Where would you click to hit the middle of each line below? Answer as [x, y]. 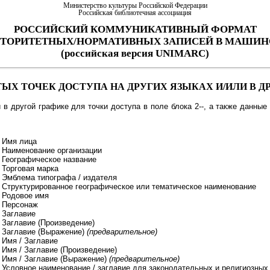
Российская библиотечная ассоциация [135, 13]
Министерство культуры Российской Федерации [135, 5]
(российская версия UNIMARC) [135, 53]
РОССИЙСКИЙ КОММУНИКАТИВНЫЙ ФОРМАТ [135, 29]
